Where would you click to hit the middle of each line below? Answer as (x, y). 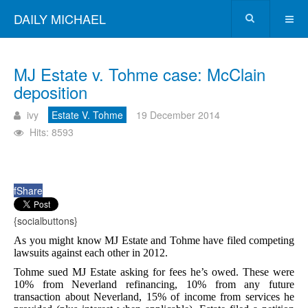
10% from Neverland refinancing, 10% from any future (154, 284)
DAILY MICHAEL (60, 19)
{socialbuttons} (46, 221)
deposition (51, 92)
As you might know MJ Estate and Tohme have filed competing (154, 240)
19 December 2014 (178, 115)
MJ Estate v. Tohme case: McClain (140, 74)
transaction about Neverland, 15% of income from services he (154, 297)
